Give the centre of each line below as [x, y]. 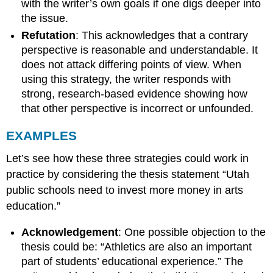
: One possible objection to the [192, 232]
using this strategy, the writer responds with [126, 79]
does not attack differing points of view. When [132, 64]
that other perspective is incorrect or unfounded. [138, 108]
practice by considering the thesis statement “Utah [128, 175]
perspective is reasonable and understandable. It [140, 50]
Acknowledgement [70, 232]
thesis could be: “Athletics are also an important [137, 247]
